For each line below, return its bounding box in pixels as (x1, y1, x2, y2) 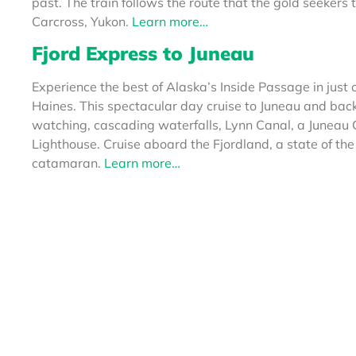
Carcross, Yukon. (32, 13, 132, 29)
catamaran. (32, 155, 104, 171)
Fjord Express (32, 41, 157, 65)
